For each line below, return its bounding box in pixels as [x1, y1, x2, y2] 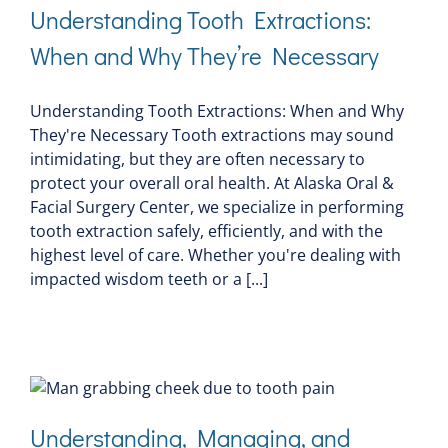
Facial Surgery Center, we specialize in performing [30, 196, 404, 219]
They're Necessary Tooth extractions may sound [30, 124, 394, 147]
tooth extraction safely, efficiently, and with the [30, 220, 383, 243]
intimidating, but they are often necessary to [30, 148, 365, 171]
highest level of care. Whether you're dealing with [30, 244, 401, 267]
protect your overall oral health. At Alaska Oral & [30, 172, 394, 195]
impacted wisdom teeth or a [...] [30, 268, 268, 291]
